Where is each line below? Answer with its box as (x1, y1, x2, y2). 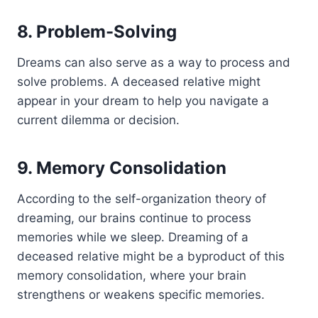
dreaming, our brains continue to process (17, 210, 251, 225)
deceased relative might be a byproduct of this (17, 248, 285, 263)
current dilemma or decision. (17, 112, 180, 127)
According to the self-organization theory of (17, 191, 266, 206)
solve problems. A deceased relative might (17, 74, 261, 89)
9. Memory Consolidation (17, 157, 226, 178)
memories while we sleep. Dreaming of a (17, 229, 248, 244)
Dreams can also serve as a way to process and (17, 55, 290, 70)
